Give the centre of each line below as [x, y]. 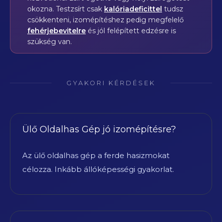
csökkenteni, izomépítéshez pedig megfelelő [106, 20]
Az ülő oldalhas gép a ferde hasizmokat [96, 155]
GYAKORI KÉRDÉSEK [111, 83]
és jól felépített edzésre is [131, 30]
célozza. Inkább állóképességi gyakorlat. [98, 169]
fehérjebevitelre [56, 30]
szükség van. [50, 41]
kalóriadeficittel [133, 9]
